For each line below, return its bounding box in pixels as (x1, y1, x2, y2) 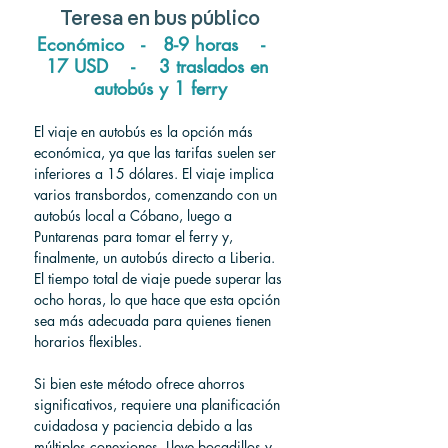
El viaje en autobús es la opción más (34, 121, 257, 141)
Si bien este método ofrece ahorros (34, 373, 249, 393)
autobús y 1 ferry (93, 75, 227, 100)
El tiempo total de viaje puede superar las (34, 268, 286, 288)
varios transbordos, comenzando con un (34, 184, 281, 204)
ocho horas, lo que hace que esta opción (34, 289, 284, 309)
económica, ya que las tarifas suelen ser (34, 142, 280, 162)
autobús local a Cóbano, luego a (34, 205, 236, 225)
